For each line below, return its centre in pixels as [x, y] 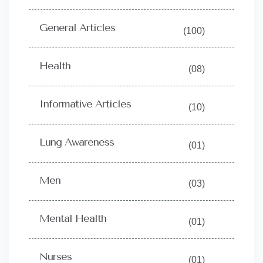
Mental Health [73, 219]
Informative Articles [85, 104]
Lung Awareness [77, 142]
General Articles [77, 28]
